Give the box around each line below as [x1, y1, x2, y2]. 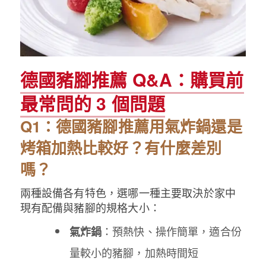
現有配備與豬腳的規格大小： [20, 199, 160, 216]
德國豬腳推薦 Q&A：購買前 [20, 66, 244, 93]
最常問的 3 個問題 [20, 90, 165, 116]
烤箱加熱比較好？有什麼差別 [20, 137, 222, 159]
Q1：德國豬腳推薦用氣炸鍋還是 [20, 115, 242, 138]
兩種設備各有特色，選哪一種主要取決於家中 [20, 185, 236, 201]
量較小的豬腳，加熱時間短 [69, 245, 199, 261]
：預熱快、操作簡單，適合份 [102, 223, 242, 239]
